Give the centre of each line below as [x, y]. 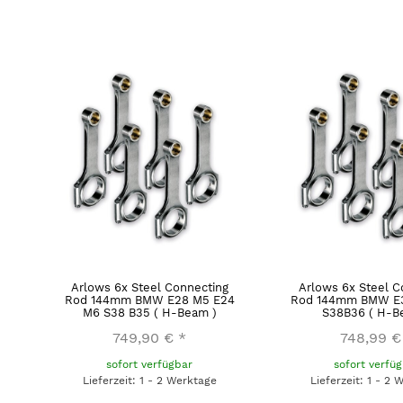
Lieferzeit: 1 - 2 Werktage [149, 381]
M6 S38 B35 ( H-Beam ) [149, 313]
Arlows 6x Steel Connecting [149, 288]
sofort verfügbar [150, 365]
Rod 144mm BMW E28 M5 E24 [149, 300]
